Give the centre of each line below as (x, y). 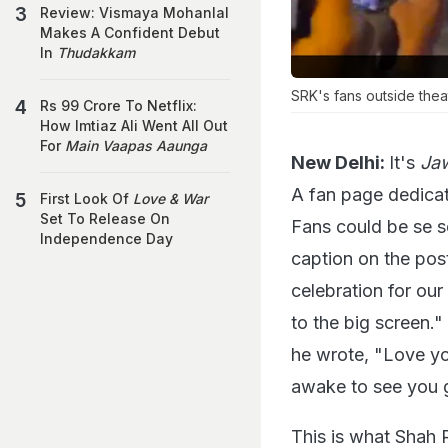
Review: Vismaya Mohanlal (134, 12)
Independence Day (106, 238)
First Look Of (86, 198)
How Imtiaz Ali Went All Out (134, 125)
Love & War (170, 198)
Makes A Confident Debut (130, 32)
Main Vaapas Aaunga (136, 145)
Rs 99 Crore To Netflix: (118, 105)
